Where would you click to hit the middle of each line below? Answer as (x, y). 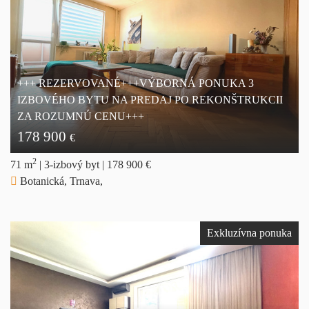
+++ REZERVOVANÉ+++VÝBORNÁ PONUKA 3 (136, 83)
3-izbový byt (73, 165)
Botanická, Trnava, (60, 181)
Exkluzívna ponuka (249, 233)
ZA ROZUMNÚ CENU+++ (81, 117)
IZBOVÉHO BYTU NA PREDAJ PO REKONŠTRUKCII (150, 100)
